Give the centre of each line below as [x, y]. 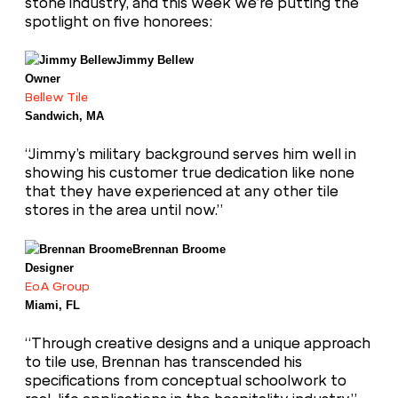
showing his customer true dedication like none [190, 173]
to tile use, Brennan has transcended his [163, 362]
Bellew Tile [56, 97]
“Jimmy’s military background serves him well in [191, 155]
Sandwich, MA [64, 116]
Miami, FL [52, 305]
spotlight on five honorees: [119, 21]
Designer [49, 267]
